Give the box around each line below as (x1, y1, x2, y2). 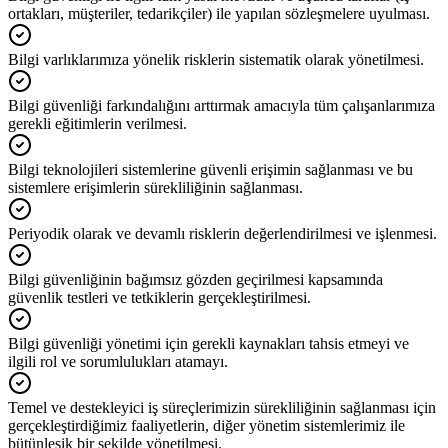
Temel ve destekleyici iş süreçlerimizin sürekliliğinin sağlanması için (8, 399, 436, 417)
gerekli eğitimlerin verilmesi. (8, 115, 187, 133)
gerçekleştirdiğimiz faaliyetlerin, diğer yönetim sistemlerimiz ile (8, 417, 405, 435)
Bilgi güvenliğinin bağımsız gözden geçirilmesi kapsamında (8, 271, 383, 289)
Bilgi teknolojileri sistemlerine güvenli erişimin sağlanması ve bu (8, 161, 413, 179)
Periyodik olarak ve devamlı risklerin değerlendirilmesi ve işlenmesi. (8, 225, 437, 243)
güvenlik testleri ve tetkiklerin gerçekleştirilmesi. (8, 289, 311, 307)
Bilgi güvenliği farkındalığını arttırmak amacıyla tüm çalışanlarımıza (8, 97, 435, 115)
